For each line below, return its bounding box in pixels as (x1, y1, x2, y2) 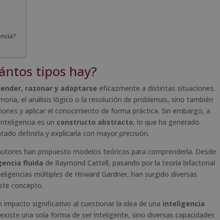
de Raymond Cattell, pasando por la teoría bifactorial (43, 158, 215, 167)
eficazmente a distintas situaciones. (97, 83, 215, 93)
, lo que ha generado (133, 117, 199, 127)
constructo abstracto (56, 117, 133, 127)
